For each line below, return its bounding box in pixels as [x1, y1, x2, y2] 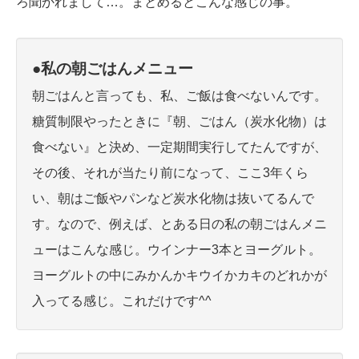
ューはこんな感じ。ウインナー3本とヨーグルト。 [32, 243, 321, 257]
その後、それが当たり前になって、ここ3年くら [32, 166, 309, 180]
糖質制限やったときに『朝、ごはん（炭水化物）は [32, 115, 327, 129]
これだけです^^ [122, 294, 212, 309]
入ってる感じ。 [32, 294, 122, 309]
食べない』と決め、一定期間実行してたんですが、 [32, 140, 327, 155]
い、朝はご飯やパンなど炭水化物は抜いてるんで [32, 192, 314, 206]
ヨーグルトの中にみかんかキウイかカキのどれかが [32, 268, 327, 283]
